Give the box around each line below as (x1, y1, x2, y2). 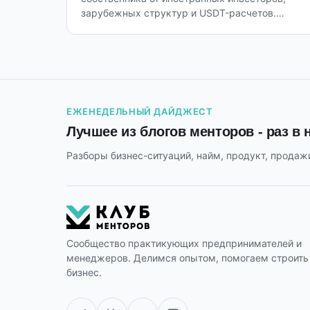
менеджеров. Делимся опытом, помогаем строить (66, 252, 309, 264)
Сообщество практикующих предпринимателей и (66, 237, 302, 249)
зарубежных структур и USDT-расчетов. (81, 7, 276, 19)
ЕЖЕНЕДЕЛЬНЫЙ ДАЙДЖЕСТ (66, 106, 213, 118)
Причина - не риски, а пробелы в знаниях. (81, 21, 281, 33)
